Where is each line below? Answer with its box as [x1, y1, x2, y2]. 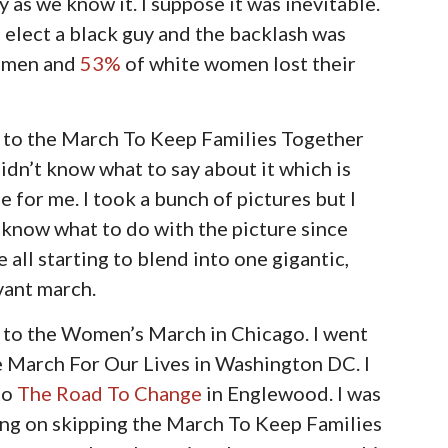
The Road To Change [17, 380, 203, 405]
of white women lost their [121, 50, 357, 75]
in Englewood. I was [202, 380, 382, 405]
